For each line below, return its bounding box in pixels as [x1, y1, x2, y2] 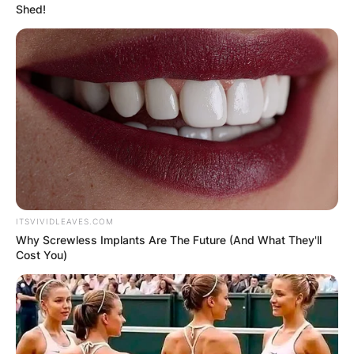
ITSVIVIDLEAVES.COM [16, 217, 114, 227]
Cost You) [16, 248, 67, 262]
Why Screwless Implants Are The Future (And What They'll [16, 233, 322, 247]
